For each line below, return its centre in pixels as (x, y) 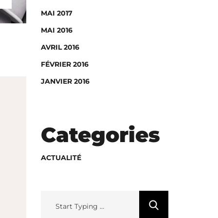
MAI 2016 (56, 30)
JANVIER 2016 (65, 81)
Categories (100, 135)
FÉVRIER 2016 (64, 64)
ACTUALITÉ (61, 158)
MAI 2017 (56, 13)
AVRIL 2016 (60, 47)
